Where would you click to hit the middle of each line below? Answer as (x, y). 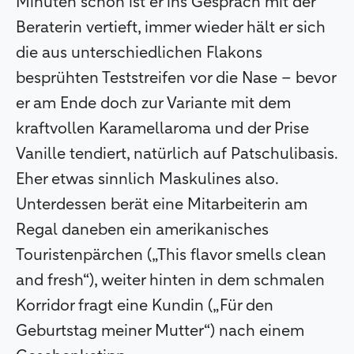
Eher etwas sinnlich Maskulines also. (147, 180)
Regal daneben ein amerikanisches (142, 230)
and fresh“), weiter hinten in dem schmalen (170, 281)
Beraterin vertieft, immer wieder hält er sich (171, 28)
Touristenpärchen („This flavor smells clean (171, 256)
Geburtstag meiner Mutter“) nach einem (160, 331)
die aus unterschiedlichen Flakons (139, 53)
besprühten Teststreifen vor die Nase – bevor (176, 79)
